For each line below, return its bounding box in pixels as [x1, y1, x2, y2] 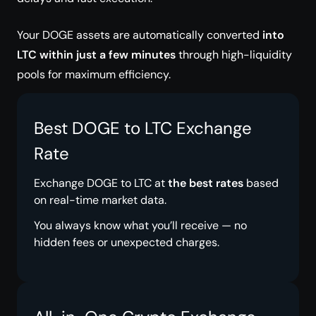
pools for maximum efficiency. [17, 67, 171, 82]
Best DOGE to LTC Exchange [34, 117, 252, 139]
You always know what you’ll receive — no [34, 218, 247, 233]
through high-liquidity [176, 47, 292, 62]
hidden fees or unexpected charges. [34, 235, 219, 250]
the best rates [168, 176, 243, 190]
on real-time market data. [34, 193, 166, 207]
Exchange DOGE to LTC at [34, 176, 168, 190]
